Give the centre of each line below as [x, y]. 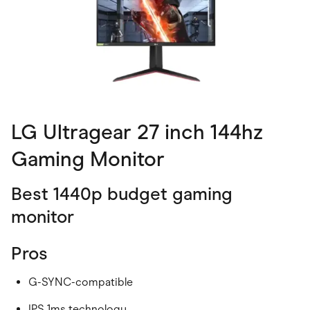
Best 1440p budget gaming [122, 194]
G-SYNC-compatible [81, 282]
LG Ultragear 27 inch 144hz [137, 132]
